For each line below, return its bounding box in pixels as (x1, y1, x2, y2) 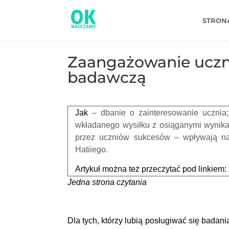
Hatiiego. (75, 145, 108, 154)
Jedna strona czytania (67, 177, 147, 187)
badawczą (67, 67, 146, 87)
